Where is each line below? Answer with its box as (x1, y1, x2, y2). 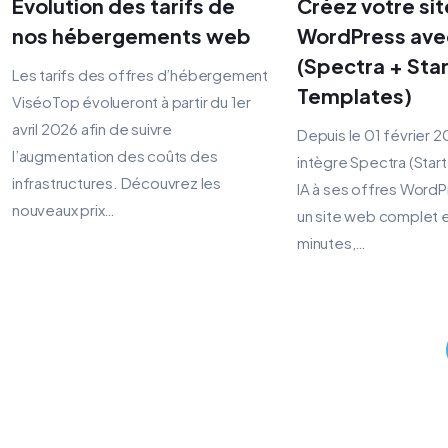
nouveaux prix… (12, 200, 116, 220)
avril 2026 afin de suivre (12, 119, 173, 139)
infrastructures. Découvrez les (12, 173, 222, 193)
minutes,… (297, 233, 367, 253)
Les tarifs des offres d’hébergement (12, 65, 269, 85)
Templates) (297, 83, 412, 109)
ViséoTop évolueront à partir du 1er (12, 92, 252, 112)
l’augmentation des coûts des (12, 146, 218, 166)
